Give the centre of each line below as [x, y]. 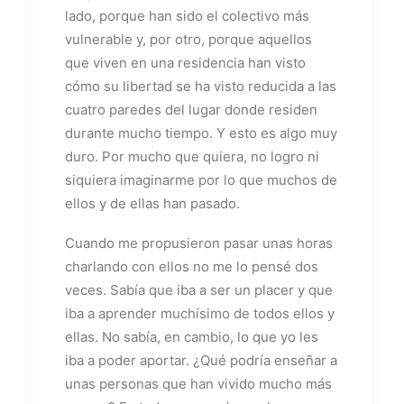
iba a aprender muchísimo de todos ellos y [200, 313]
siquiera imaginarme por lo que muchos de [201, 179]
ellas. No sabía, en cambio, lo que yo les [192, 336]
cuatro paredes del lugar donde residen [191, 109]
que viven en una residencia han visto [185, 62]
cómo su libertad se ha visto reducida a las [201, 86]
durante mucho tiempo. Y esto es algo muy [201, 133]
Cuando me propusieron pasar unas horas [199, 243]
